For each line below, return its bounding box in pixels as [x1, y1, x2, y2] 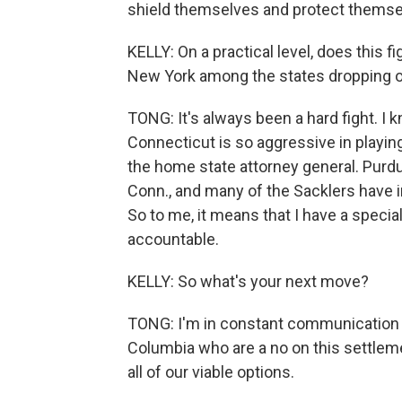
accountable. [127, 230, 219, 249]
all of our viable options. [127, 363, 294, 381]
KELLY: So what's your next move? [127, 272, 369, 291]
